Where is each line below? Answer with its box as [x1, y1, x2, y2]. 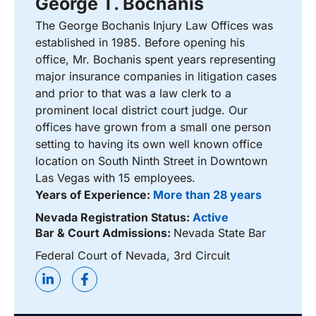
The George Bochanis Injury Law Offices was [35, 18, 273, 32]
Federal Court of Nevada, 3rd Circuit [35, 248, 230, 262]
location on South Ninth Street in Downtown [35, 153, 267, 168]
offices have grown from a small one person [35, 119, 271, 134]
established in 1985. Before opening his [35, 35, 245, 49]
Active [193, 209, 229, 224]
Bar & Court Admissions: [35, 225, 174, 240]
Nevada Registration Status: [35, 209, 193, 224]
